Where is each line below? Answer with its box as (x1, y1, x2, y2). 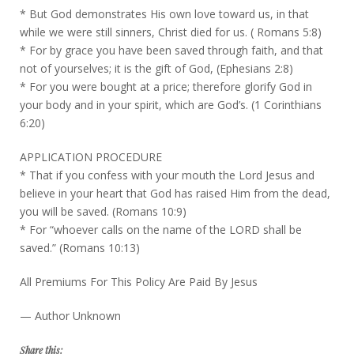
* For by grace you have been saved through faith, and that (20, 42, 323, 58)
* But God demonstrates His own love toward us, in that (20, 6, 309, 21)
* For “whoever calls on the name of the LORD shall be (20, 221, 302, 237)
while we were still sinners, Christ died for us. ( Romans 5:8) (20, 24, 322, 40)
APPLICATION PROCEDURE (20, 149, 162, 164)
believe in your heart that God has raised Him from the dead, (20, 185, 330, 201)
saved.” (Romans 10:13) (20, 239, 140, 255)
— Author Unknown (20, 307, 121, 323)
